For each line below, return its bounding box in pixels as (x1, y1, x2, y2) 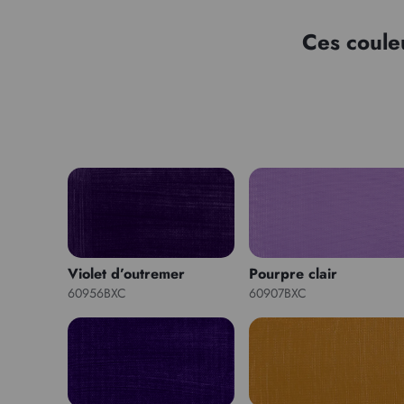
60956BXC (67, 283, 126, 302)
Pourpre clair (249, 262, 338, 284)
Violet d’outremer (67, 262, 185, 284)
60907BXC (249, 283, 308, 302)
